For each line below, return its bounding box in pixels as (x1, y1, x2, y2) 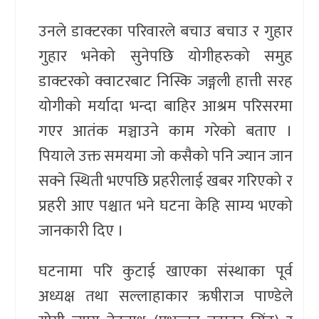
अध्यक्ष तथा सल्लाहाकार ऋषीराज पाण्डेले (38, 283, 293, 310)
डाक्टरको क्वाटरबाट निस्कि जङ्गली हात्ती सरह (38, 68, 293, 95)
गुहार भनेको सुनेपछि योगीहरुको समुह (38, 43, 293, 70)
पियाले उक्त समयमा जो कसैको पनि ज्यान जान (38, 142, 293, 169)
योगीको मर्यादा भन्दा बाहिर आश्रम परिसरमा (38, 93, 293, 120)
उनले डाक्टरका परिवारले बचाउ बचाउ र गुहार (38, 18, 293, 45)
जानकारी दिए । (38, 217, 125, 244)
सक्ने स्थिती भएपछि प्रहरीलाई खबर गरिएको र (38, 167, 293, 194)
